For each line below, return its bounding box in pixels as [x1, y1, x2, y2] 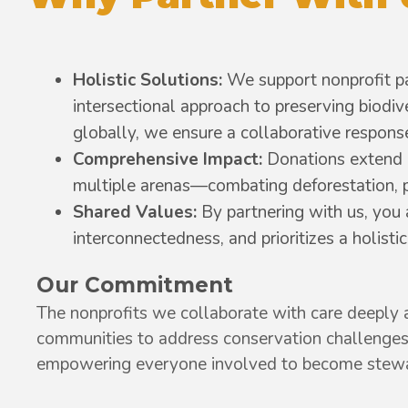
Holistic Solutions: [73, 67, 222, 92]
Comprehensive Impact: [73, 147, 267, 171]
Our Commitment [36, 271, 233, 298]
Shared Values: [73, 199, 197, 224]
